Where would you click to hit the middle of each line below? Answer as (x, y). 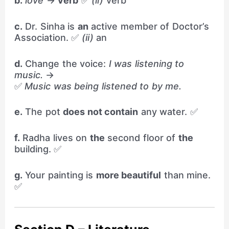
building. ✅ (38, 149)
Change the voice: (65, 63)
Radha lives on (55, 138)
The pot (43, 112)
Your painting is (59, 175)
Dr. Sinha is (50, 26)
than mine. (186, 175)
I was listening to (146, 63)
